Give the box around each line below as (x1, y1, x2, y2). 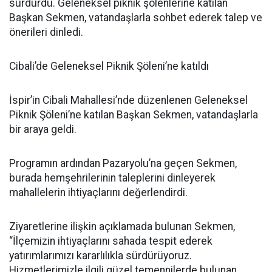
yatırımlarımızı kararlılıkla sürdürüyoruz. (9, 250, 192, 262)
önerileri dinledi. (9, 26, 83, 38)
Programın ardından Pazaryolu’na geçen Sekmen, (9, 157, 237, 169)
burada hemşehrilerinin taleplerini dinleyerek (9, 172, 216, 184)
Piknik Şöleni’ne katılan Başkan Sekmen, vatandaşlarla (9, 109, 258, 121)
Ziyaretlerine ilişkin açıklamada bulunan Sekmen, (9, 220, 235, 233)
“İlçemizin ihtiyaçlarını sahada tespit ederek (9, 235, 212, 247)
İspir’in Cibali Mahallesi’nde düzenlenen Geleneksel (9, 94, 248, 106)
